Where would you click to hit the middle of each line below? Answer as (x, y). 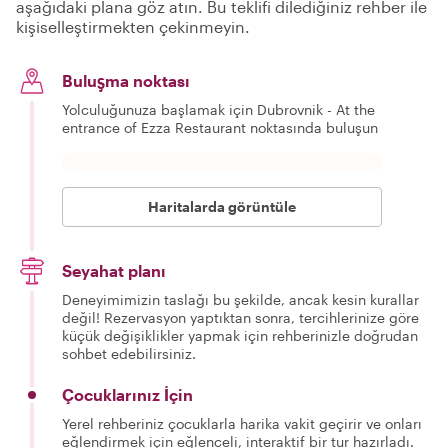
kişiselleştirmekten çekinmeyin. (133, 26)
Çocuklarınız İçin (127, 394)
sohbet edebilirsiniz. (129, 353)
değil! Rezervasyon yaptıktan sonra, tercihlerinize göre (240, 317)
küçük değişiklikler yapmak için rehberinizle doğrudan (240, 335)
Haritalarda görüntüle (222, 206)
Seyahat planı (114, 270)
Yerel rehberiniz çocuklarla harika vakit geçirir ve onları (242, 423)
